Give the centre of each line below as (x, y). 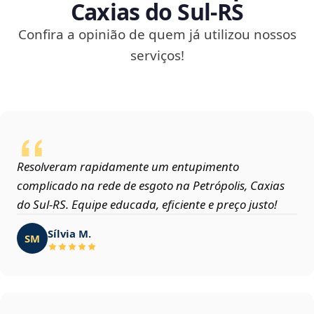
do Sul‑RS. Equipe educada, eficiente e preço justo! (147, 205)
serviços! (157, 56)
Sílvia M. (69, 233)
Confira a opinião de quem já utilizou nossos (157, 35)
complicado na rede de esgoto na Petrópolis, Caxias (151, 186)
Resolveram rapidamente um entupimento (128, 167)
